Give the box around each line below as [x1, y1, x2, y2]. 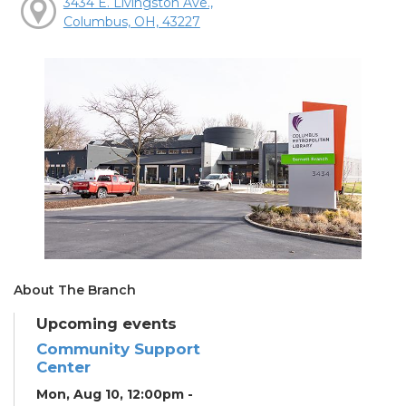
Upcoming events [36, 314, 177, 333]
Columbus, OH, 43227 [63, 13, 200, 30]
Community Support [36, 339, 200, 358]
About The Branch [14, 281, 136, 298]
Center [36, 357, 91, 376]
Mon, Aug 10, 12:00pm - [36, 385, 193, 402]
